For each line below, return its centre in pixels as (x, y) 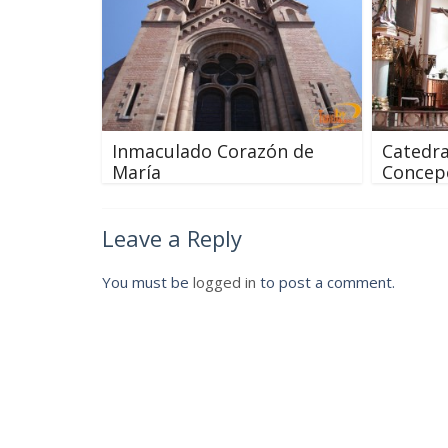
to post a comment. (325, 281)
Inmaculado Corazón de (213, 150)
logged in (224, 281)
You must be (147, 281)
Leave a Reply (172, 237)
